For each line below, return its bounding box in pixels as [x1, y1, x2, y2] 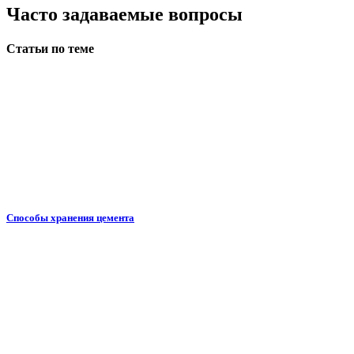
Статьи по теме [6, 41, 94, 55]
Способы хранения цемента [6, 212, 134, 224]
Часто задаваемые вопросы [6, 3, 243, 24]
